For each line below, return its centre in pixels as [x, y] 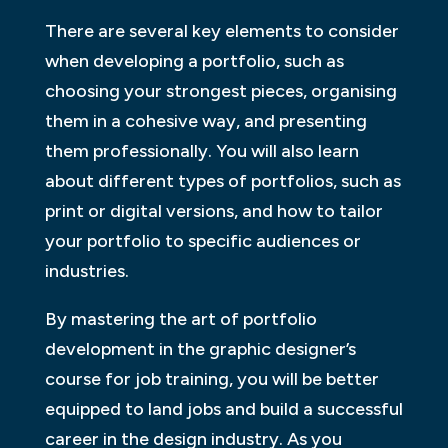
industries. [86, 271]
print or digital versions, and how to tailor [213, 211]
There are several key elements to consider [221, 31]
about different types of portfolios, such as [222, 181]
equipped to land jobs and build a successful [223, 409]
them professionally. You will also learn [201, 151]
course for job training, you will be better [211, 379]
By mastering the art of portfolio [180, 319]
